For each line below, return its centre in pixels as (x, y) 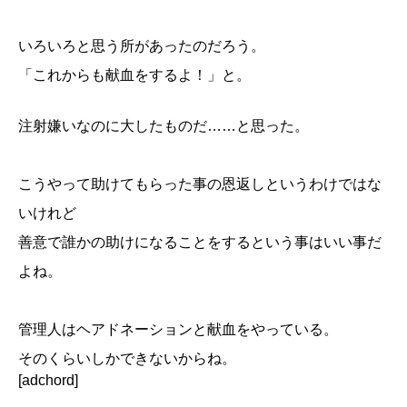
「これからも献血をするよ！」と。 (134, 75)
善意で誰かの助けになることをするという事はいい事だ (200, 243)
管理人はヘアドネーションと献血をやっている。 (178, 330)
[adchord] (48, 381)
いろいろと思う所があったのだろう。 (142, 46)
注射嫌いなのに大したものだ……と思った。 (164, 126)
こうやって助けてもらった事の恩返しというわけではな (200, 184)
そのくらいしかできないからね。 (127, 359)
